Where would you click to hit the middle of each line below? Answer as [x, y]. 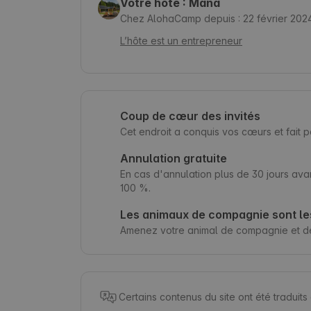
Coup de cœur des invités [190, 116]
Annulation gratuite [174, 158]
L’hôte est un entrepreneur [181, 40]
